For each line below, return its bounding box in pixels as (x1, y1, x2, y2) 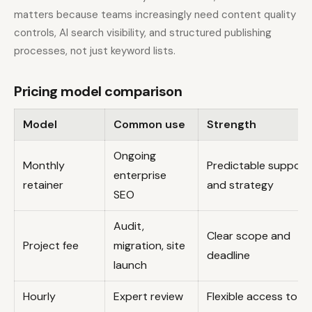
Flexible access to (207, 288, 297, 304)
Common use (114, 116, 185, 132)
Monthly (23, 157, 65, 173)
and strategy (207, 177, 274, 192)
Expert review (114, 288, 183, 304)
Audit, (114, 218, 144, 233)
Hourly (23, 288, 56, 304)
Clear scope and (207, 228, 290, 243)
